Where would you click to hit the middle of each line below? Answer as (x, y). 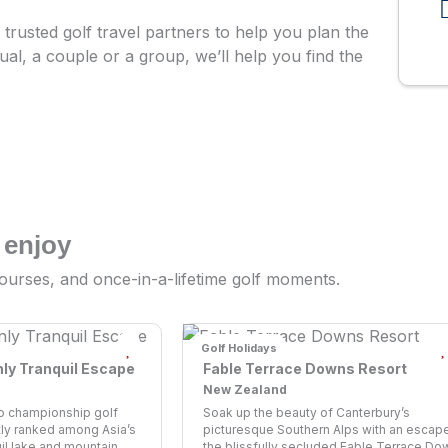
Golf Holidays (238, 348)
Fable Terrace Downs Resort (305, 369)
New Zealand (245, 390)
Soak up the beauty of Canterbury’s (306, 413)
